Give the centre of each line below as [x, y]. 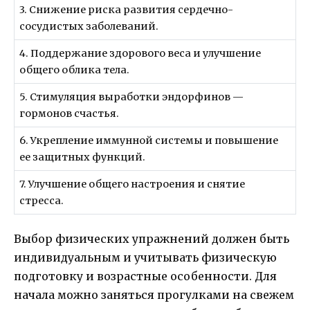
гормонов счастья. [70, 113]
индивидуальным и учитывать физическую [145, 257]
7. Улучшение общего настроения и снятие [133, 184]
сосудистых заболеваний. [89, 26]
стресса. [42, 200]
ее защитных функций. [83, 157]
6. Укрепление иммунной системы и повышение [149, 140]
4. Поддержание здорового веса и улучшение [140, 53]
